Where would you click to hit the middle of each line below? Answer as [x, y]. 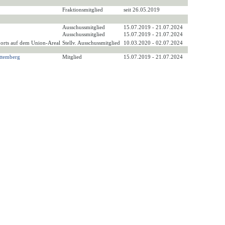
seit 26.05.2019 [142, 10]
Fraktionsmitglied [83, 10]
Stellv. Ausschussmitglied [92, 43]
